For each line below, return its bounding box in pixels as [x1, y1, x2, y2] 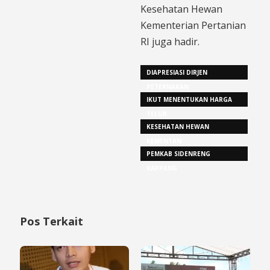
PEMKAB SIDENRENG [146, 149, 210, 158]
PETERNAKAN [146, 82, 189, 91]
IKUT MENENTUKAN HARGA [146, 95, 232, 104]
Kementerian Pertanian [140, 18, 246, 32]
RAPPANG [146, 163, 177, 172]
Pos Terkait [20, 213, 83, 228]
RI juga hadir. [140, 34, 199, 48]
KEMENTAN [146, 136, 181, 145]
